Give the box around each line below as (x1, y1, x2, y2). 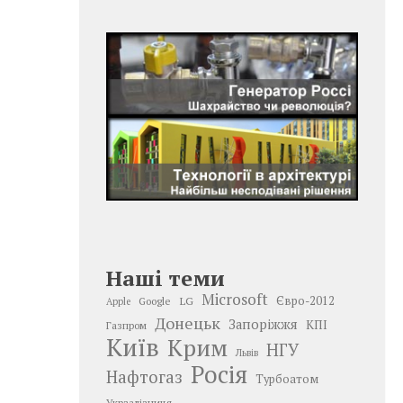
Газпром (106, 318, 147, 332)
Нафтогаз (106, 365, 183, 388)
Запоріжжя (228, 315, 298, 333)
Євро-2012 (276, 292, 335, 309)
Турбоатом (255, 371, 318, 387)
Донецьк (155, 311, 220, 334)
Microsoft (201, 288, 268, 309)
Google (139, 293, 171, 308)
